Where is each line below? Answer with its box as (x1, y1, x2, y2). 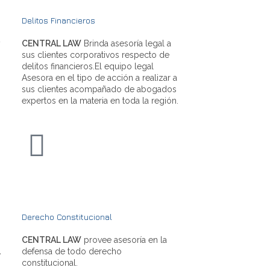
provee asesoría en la (81, 234, 167, 245)
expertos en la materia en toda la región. (22, 95, 178, 105)
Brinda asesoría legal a (81, 38, 171, 48)
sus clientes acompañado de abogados (22, 84, 177, 94)
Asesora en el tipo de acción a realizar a (22, 72, 177, 83)
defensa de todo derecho (22, 246, 122, 256)
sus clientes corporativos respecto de (22, 49, 169, 60)
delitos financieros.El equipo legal (22, 61, 154, 71)
